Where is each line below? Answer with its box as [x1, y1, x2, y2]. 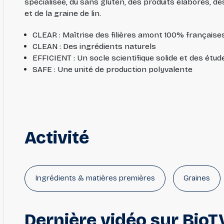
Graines [183, 173, 210, 183]
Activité [24, 127, 89, 148]
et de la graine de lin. [24, 8, 101, 18]
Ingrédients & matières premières [34, 173, 155, 183]
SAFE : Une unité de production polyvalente [32, 64, 192, 74]
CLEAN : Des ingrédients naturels [32, 41, 156, 51]
